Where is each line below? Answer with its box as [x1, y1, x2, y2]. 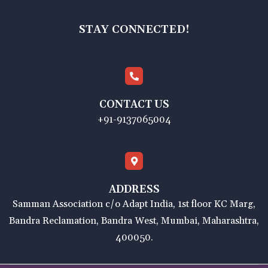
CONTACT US [99, 98, 169, 112]
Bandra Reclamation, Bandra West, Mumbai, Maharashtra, [9, 215, 259, 227]
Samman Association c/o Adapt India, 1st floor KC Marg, [13, 198, 255, 211]
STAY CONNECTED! [78, 23, 190, 37]
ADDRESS [108, 183, 160, 197]
